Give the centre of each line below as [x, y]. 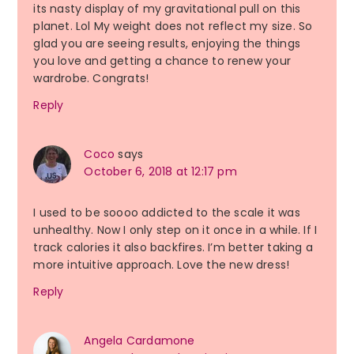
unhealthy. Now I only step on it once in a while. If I [175, 230]
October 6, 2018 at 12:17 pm [160, 172]
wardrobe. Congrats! [91, 79]
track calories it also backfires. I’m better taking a [173, 248]
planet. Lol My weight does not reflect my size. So [173, 26]
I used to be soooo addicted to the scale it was [167, 213]
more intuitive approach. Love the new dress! [162, 265]
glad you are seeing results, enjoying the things [167, 44]
